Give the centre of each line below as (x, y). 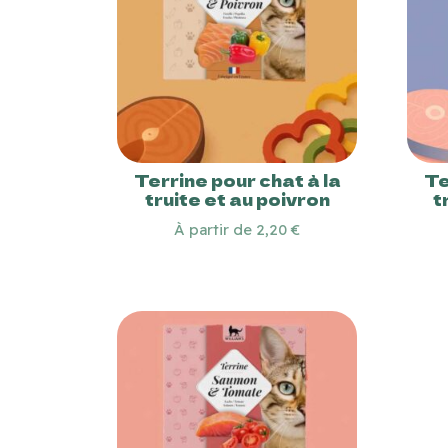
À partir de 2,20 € (237, 229)
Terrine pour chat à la (237, 179)
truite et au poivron (237, 198)
